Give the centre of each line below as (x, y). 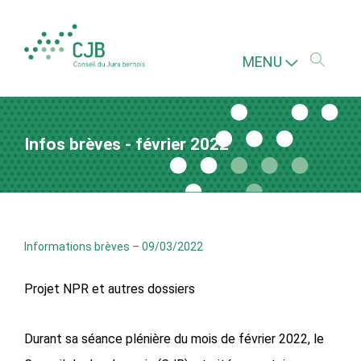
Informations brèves (77, 246)
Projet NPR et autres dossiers (110, 288)
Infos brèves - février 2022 (127, 144)
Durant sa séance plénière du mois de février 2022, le (174, 338)
